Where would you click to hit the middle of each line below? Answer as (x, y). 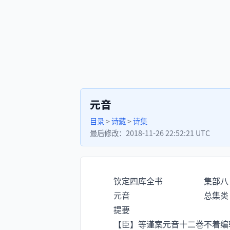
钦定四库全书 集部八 (163, 181)
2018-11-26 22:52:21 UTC (168, 133)
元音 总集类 (163, 195)
